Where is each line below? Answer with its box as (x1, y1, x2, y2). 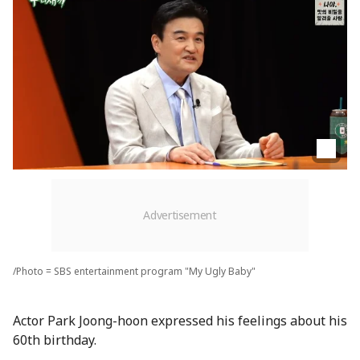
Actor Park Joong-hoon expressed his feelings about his (13, 311, 347, 329)
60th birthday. (13, 330, 96, 349)
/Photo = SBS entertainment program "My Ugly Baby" (13, 264, 256, 278)
